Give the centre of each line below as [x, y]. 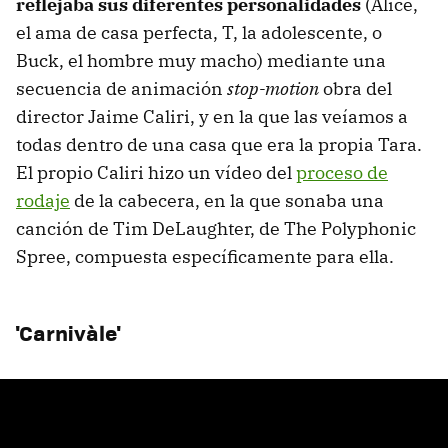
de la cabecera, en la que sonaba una [227, 200]
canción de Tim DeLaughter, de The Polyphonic [216, 228]
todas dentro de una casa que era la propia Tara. [219, 144]
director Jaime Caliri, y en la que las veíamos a [212, 116]
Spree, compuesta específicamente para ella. [205, 256]
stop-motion [273, 88]
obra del [355, 88]
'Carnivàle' [68, 332]
